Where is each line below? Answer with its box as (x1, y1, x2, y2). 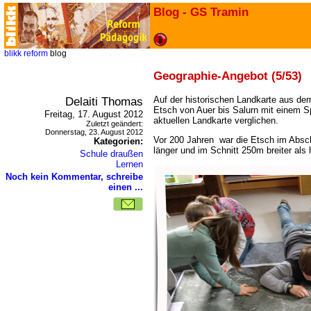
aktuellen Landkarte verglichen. (153, 115, 278, 126)
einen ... (108, 182, 143, 192)
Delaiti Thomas (65, 94, 143, 108)
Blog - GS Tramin (153, 5, 249, 19)
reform (24, 49, 48, 58)
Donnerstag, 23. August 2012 (45, 128, 143, 136)
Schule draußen (80, 149, 143, 159)
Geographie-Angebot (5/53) (153, 69, 302, 83)
